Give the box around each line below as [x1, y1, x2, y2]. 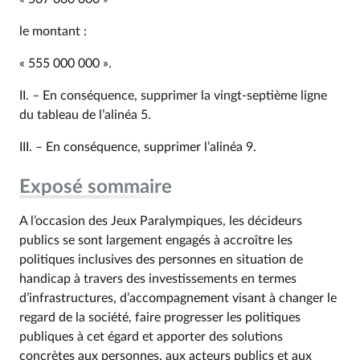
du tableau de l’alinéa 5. [19, 108, 151, 121]
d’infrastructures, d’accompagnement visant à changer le [19, 292, 337, 305]
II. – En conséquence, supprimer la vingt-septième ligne [19, 89, 327, 102]
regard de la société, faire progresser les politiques [19, 311, 301, 324]
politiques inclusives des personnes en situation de [19, 253, 303, 266]
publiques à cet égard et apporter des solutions [19, 330, 283, 343]
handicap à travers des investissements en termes [19, 272, 297, 285]
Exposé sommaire [19, 178, 172, 197]
